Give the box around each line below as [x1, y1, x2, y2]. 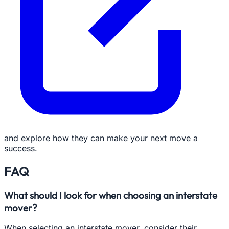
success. [4, 143, 37, 153]
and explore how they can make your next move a [4, 132, 198, 143]
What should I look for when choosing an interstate [4, 189, 217, 201]
